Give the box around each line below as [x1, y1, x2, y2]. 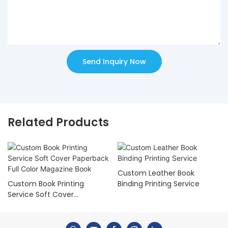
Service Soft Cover [8, 189, 74, 200]
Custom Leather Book [117, 168, 194, 179]
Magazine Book [8, 211, 61, 221]
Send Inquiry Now [82, 56, 146, 67]
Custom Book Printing [8, 179, 84, 189]
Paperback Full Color [8, 200, 79, 211]
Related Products [8, 114, 109, 130]
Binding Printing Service [117, 179, 199, 189]
